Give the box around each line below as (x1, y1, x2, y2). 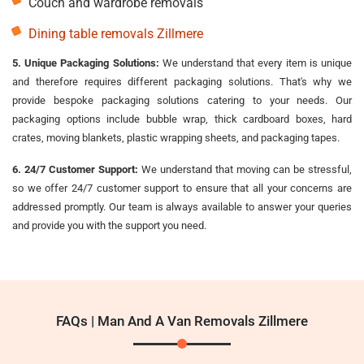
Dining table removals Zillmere (28, 25, 203, 41)
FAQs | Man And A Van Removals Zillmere (56, 312, 308, 329)
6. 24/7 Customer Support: (12, 162, 138, 175)
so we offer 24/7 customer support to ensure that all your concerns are (12, 181, 352, 194)
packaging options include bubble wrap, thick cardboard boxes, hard (12, 112, 352, 125)
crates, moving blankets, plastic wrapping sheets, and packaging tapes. (12, 131, 340, 144)
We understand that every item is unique (158, 56, 353, 69)
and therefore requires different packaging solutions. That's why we (12, 75, 352, 88)
